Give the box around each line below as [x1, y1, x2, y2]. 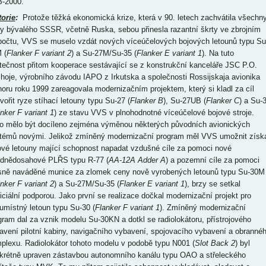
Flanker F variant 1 [94, 203, 160, 212]
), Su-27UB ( [163, 96, 206, 105]
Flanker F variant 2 [6, 49, 71, 58]
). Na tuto [201, 49, 234, 58]
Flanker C [205, 96, 239, 105]
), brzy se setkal [184, 179, 240, 188]
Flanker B [129, 96, 163, 105]
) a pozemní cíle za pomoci [165, 156, 259, 164]
